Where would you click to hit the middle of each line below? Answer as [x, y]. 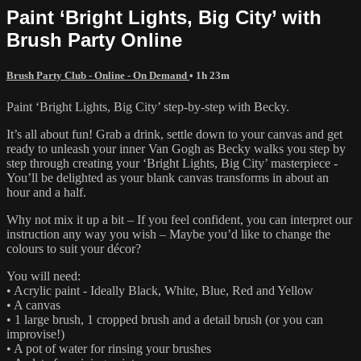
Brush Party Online [94, 39]
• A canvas [33, 305]
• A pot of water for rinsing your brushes [109, 348]
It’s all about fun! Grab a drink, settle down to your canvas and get [174, 134]
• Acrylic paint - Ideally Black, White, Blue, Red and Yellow [160, 290]
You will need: [45, 276]
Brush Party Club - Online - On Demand [98, 75]
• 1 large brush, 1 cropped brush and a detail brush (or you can [165, 319]
